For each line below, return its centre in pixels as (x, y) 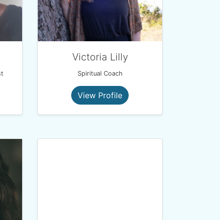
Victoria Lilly (100, 57)
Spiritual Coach (100, 73)
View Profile (100, 95)
